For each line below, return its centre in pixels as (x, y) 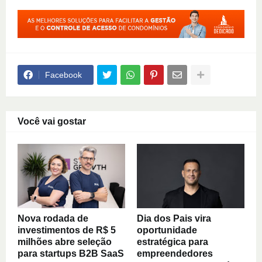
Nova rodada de (53, 219)
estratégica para (173, 242)
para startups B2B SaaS (71, 254)
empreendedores (175, 254)
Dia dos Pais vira (174, 219)
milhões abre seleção (65, 242)
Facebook (63, 75)
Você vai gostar (52, 122)
